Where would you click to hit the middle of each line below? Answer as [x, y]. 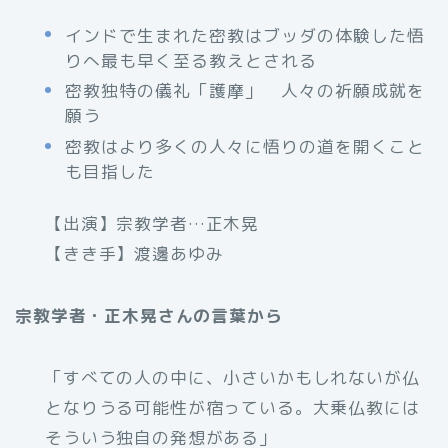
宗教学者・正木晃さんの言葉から [149, 316]
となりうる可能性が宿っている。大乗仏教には [232, 408]
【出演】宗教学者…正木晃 [152, 224]
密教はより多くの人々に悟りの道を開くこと [245, 147]
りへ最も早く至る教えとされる [191, 60]
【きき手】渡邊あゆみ [134, 254]
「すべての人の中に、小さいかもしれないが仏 [232, 378]
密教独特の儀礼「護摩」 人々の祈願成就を [245, 91]
